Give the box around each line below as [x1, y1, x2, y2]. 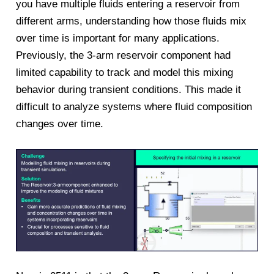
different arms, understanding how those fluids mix [16, 15, 247, 27]
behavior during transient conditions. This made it [16, 83, 242, 95]
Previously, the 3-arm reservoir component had [16, 49, 231, 61]
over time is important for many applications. [16, 32, 220, 44]
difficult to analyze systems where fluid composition [16, 100, 253, 113]
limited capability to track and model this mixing [16, 66, 234, 78]
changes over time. [16, 117, 104, 130]
